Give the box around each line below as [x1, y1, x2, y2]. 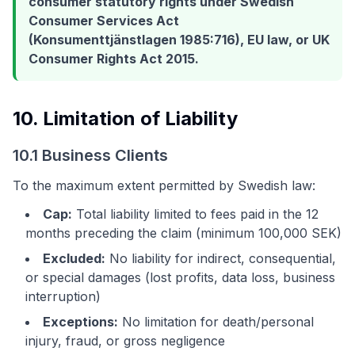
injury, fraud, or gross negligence [25, 333, 225, 349]
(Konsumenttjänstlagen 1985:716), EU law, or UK [29, 32, 330, 48]
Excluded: [43, 250, 105, 266]
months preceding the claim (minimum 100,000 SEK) [25, 225, 342, 241]
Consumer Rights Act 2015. [29, 51, 199, 67]
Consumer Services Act [29, 13, 179, 29]
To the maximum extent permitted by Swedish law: [13, 177, 315, 193]
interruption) [25, 288, 101, 304]
